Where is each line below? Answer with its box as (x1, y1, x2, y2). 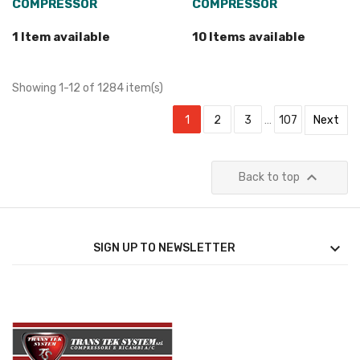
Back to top (238, 170, 302, 185)
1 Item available (12, 30, 110, 45)
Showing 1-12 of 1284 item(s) (12, 81, 163, 96)
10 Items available (192, 30, 305, 45)
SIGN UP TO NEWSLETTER (92, 241, 235, 256)
